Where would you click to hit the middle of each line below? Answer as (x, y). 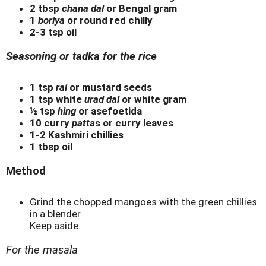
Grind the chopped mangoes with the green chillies (143, 202)
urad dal (102, 99)
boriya (50, 20)
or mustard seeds (110, 88)
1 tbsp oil (51, 147)
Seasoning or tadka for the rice (81, 56)
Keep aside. (55, 226)
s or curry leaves (134, 123)
